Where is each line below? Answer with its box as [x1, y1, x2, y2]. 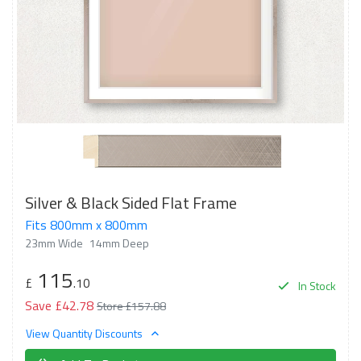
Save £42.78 [25, 296, 93, 315]
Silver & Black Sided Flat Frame [25, 190, 237, 215]
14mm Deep [89, 234, 149, 251]
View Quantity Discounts [26, 324, 145, 342]
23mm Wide [25, 234, 83, 251]
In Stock [296, 277, 336, 294]
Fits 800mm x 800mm [25, 215, 147, 234]
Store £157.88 [97, 297, 166, 314]
